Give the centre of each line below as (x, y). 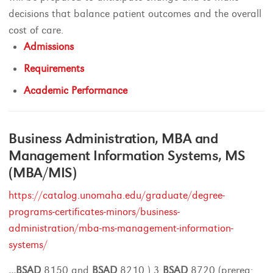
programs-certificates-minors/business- (94, 212)
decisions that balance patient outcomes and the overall (135, 14)
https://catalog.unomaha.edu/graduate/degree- (117, 195)
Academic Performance (76, 90)
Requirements (54, 69)
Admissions (49, 47)
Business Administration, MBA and (113, 138)
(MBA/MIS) (43, 172)
